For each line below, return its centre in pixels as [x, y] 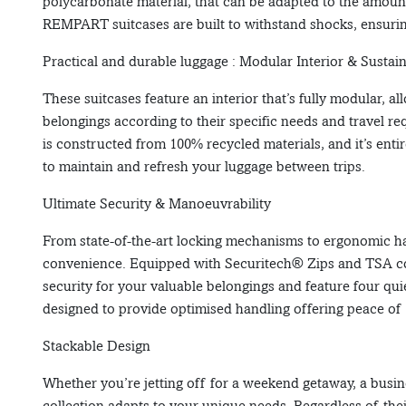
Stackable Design [97, 346]
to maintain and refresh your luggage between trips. [204, 167]
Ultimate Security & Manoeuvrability [157, 204]
